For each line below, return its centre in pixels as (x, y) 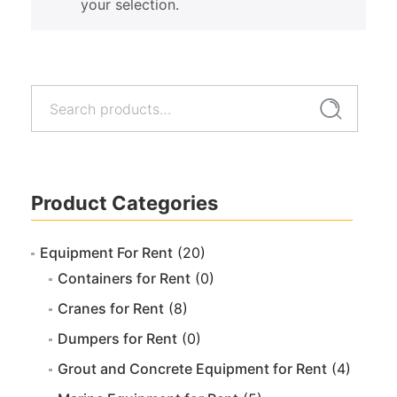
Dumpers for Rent (117, 338)
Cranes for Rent (111, 308)
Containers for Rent (124, 278)
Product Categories (125, 202)
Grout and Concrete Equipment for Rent (192, 368)
